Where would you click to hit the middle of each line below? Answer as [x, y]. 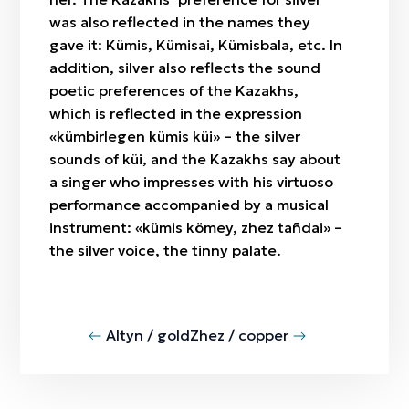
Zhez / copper [239, 335]
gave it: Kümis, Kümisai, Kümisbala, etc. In [196, 45]
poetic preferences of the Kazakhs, [174, 90]
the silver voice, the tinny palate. [166, 250]
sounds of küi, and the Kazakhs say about [195, 159]
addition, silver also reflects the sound [185, 68]
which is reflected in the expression [176, 113]
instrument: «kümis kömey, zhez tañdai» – [196, 227]
